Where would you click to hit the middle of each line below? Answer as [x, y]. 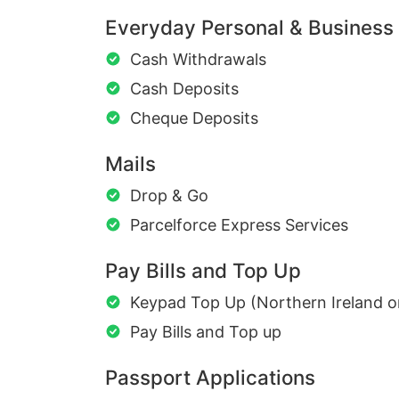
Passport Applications [210, 378]
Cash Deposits [184, 89]
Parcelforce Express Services [239, 225]
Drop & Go [169, 196]
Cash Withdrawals [198, 60]
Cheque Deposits [194, 118]
